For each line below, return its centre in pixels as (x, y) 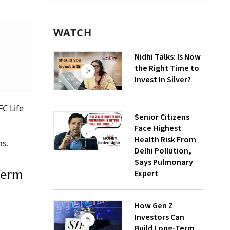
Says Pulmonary (164, 162)
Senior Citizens (162, 117)
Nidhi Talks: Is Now (168, 57)
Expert (146, 174)
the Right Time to (167, 69)
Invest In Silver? (163, 80)
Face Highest (158, 129)
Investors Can (159, 217)
